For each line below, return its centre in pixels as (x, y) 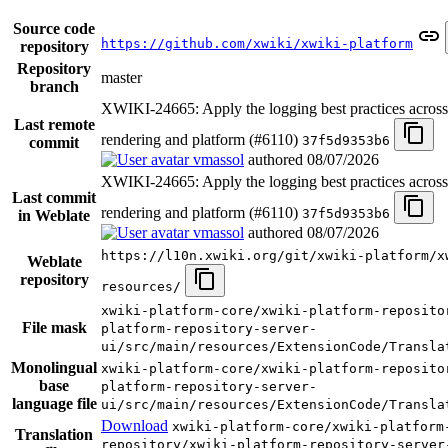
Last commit (54, 197)
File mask (54, 327)
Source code (54, 28)
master (121, 77)
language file (54, 403)
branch (54, 86)
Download (134, 425)
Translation (54, 434)
